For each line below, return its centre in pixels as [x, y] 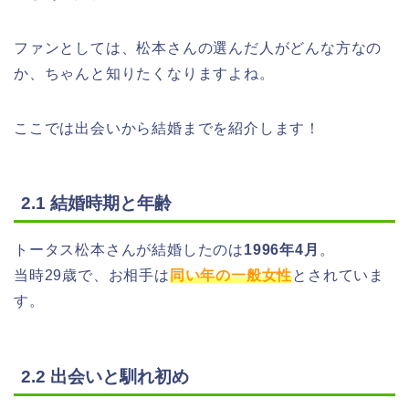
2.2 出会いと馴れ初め [105, 376]
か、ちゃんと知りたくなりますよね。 [144, 73]
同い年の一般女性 [231, 276]
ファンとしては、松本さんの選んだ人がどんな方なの [198, 47]
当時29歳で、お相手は [92, 276]
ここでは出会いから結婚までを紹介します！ [167, 128]
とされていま [339, 276]
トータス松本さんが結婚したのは [129, 250]
